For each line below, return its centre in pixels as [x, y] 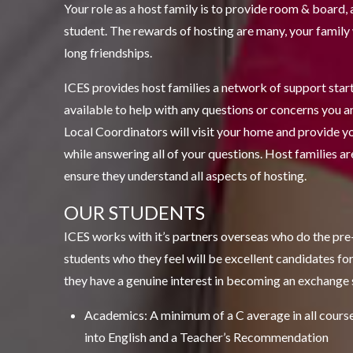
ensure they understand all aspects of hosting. [185, 175]
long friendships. [108, 52]
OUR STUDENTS [134, 212]
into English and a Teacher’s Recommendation [207, 336]
